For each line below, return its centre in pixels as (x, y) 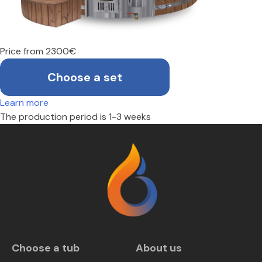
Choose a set (85, 77)
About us (159, 248)
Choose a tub (46, 248)
